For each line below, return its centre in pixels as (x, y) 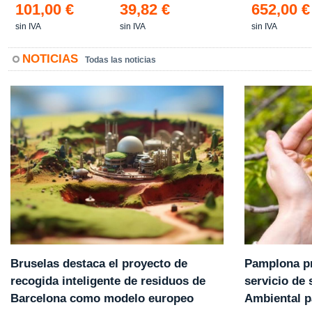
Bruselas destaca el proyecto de (99, 264)
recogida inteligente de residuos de (108, 281)
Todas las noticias (120, 60)
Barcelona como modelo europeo (102, 299)
